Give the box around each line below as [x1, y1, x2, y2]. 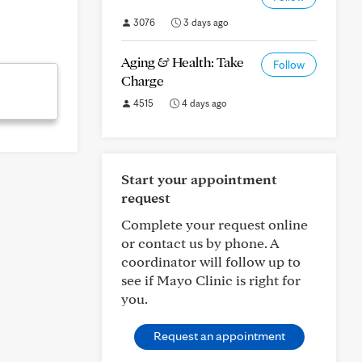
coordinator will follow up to [121, 253, 301, 270]
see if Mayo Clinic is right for [121, 271, 301, 288]
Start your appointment [121, 170, 277, 187]
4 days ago [179, 97, 227, 109]
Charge [121, 72, 164, 89]
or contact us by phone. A [121, 234, 279, 251]
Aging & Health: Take [121, 53, 244, 70]
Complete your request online [121, 216, 308, 233]
